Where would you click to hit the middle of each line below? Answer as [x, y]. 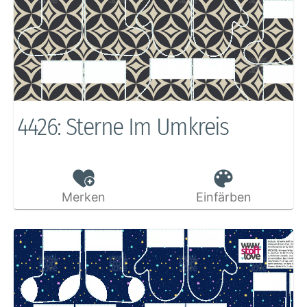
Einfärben [223, 197]
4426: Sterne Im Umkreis [123, 127]
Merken [83, 197]
